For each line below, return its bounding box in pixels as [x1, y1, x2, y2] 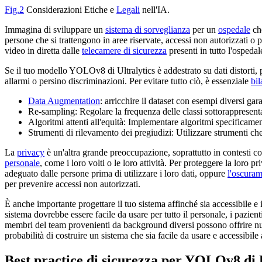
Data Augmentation [28, 95, 100, 106]
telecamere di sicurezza [82, 45, 167, 56]
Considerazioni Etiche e [24, 4, 116, 15]
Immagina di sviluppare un [5, 24, 105, 35]
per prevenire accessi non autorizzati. [5, 178, 140, 189]
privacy [17, 147, 44, 157]
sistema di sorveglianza [105, 24, 190, 35]
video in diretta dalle [5, 45, 82, 56]
